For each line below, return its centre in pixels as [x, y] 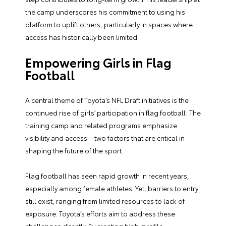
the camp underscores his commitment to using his [105, 12]
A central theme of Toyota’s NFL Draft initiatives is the [107, 100]
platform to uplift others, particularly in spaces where [109, 24]
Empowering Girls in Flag [98, 62]
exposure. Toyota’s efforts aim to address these [100, 214]
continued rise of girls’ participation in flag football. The [113, 113]
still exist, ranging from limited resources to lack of [105, 201]
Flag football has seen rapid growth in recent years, [107, 176]
